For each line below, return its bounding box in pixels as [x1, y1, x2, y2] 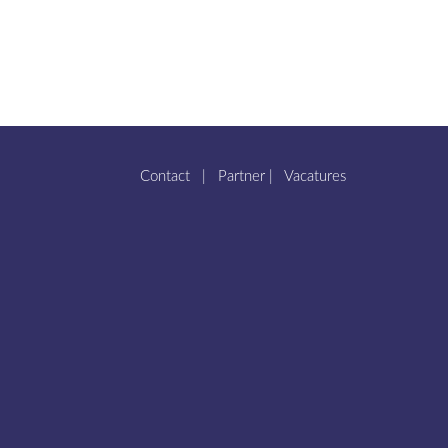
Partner [218, 169, 265, 184]
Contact [140, 169, 190, 184]
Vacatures [284, 169, 346, 184]
